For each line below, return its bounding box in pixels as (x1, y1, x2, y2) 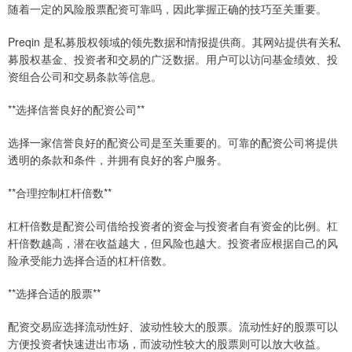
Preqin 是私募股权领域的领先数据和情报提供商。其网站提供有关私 (8, 33, 340, 49)
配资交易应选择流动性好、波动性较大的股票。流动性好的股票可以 (8, 317, 338, 334)
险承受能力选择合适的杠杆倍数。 (8, 251, 173, 268)
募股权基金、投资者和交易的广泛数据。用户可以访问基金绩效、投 (8, 50, 338, 67)
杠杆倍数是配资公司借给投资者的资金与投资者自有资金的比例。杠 (8, 217, 338, 233)
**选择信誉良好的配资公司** (8, 101, 145, 117)
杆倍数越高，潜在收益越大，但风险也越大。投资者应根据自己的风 (8, 234, 338, 251)
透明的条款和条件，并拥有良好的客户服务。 (8, 151, 228, 167)
